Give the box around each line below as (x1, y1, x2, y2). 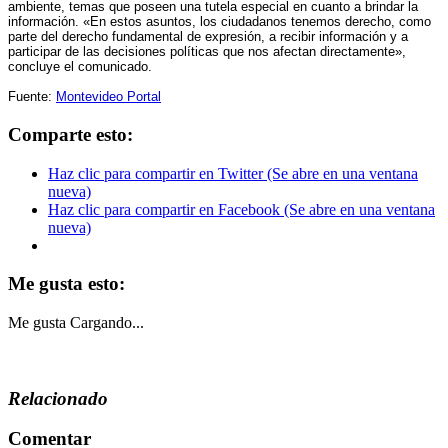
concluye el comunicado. (8, 59, 152, 75)
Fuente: (8, 89, 56, 105)
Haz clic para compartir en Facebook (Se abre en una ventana (48, 200, 435, 218)
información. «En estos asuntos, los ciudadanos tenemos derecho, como (8, 14, 431, 30)
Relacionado (8, 387, 108, 409)
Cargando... (70, 314, 144, 332)
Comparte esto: (8, 123, 133, 145)
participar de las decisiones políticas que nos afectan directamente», (8, 44, 406, 60)
